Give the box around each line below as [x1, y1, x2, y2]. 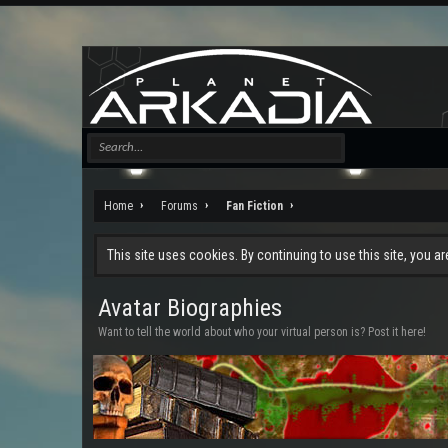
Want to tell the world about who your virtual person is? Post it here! [98, 325, 426, 339]
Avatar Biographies [98, 294, 282, 322]
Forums [161, 199, 198, 213]
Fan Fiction [226, 199, 283, 213]
